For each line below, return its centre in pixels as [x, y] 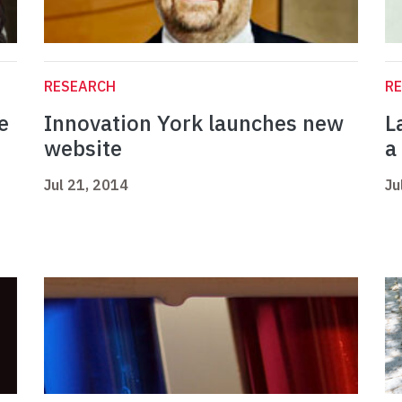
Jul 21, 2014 [86, 185]
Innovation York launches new [194, 123]
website [83, 149]
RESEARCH [80, 87]
